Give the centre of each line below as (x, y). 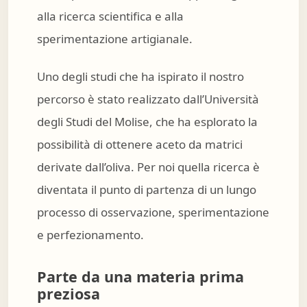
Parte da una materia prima (140, 276)
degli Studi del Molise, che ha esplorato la (147, 121)
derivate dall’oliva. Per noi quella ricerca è (148, 167)
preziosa (69, 293)
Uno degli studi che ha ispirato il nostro (140, 76)
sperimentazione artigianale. (115, 39)
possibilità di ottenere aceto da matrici (140, 144)
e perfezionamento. (90, 234)
